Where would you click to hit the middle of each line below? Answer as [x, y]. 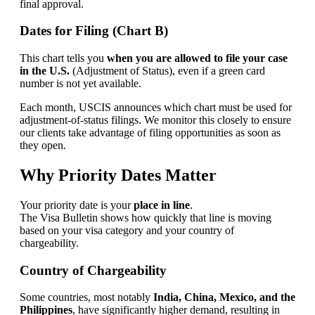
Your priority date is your [76, 205]
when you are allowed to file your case [197, 58]
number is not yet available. [80, 84]
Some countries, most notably [86, 297]
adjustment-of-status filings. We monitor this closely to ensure [155, 120]
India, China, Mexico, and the [224, 297]
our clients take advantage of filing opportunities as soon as [150, 133]
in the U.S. [44, 71]
